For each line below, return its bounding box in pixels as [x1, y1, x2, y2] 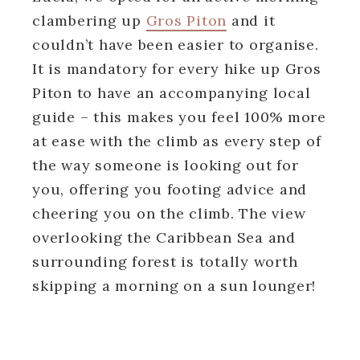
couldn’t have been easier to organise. [32, 35, 319, 54]
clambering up [32, 10, 146, 30]
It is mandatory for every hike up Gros [32, 59, 321, 78]
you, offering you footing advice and [32, 179, 307, 198]
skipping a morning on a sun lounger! [32, 276, 316, 295]
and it [227, 10, 276, 30]
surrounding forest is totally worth [32, 252, 298, 271]
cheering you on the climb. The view [32, 203, 306, 223]
